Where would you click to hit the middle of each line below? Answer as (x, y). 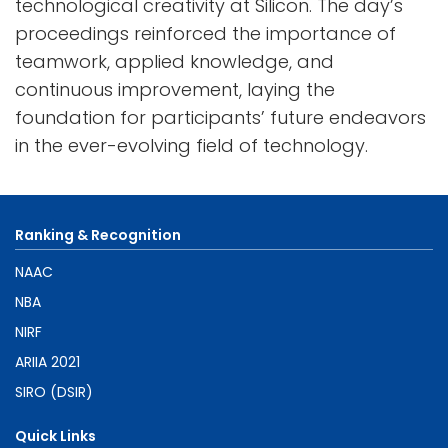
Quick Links (55, 435)
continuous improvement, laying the (175, 89)
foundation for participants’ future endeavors (220, 117)
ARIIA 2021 (47, 361)
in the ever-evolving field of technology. (191, 145)
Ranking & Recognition (98, 234)
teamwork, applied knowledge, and (174, 61)
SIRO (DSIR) (54, 391)
